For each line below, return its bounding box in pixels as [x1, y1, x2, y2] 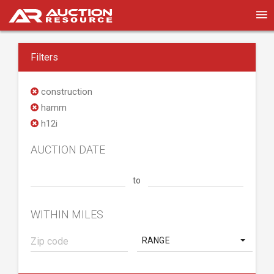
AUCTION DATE [31, 143, 105, 156]
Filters [31, 51, 58, 63]
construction [39, 86, 92, 97]
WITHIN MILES [31, 208, 103, 221]
